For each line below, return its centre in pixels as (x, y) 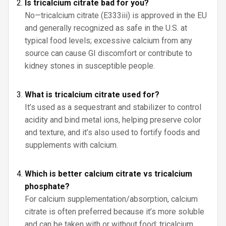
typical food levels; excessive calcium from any (108, 41)
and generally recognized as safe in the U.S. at (106, 28)
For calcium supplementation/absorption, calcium (111, 199)
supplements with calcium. (71, 145)
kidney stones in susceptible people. (90, 66)
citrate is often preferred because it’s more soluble (115, 212)
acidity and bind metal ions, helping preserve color (113, 120)
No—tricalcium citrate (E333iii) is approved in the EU (116, 15)
